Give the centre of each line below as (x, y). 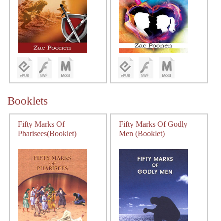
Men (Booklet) (142, 133)
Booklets (28, 101)
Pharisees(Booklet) (47, 133)
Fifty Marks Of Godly (153, 124)
